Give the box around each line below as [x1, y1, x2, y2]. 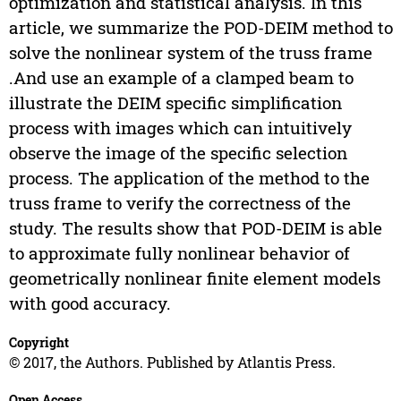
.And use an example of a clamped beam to [8, 66, 354, 90]
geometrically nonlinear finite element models [8, 267, 380, 290]
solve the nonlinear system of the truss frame [8, 41, 372, 64]
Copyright [8, 334, 69, 352]
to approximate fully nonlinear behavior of [8, 242, 350, 265]
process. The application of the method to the [8, 166, 370, 190]
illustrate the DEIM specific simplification [8, 91, 342, 115]
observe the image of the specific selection [8, 141, 347, 165]
